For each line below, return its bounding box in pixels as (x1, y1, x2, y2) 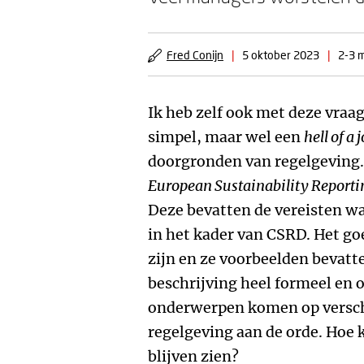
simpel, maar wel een (148, 128, 304, 146)
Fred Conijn (167, 48, 223, 62)
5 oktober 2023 (242, 48, 319, 62)
